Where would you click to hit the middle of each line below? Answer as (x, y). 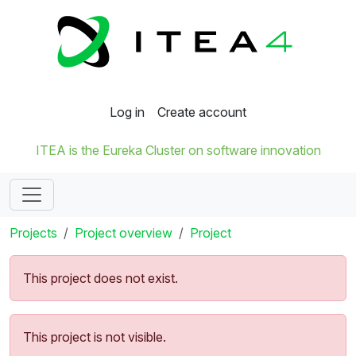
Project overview (124, 233)
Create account (202, 112)
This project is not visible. (95, 337)
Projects (33, 233)
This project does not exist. (101, 279)
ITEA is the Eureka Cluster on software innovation (178, 151)
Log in (127, 112)
